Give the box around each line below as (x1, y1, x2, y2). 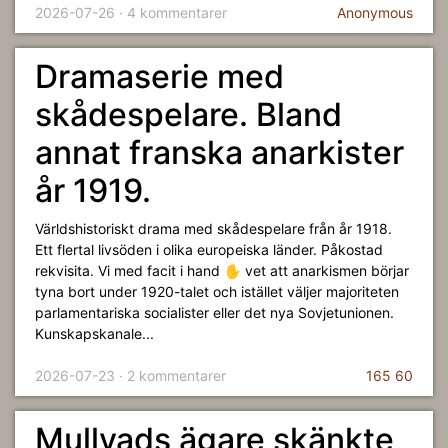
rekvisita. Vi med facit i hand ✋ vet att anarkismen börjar (35, 262, 409, 279)
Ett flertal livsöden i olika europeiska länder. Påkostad (35, 241, 383, 258)
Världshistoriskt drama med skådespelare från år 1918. (35, 220, 392, 237)
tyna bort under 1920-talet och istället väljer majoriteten (35, 283, 399, 300)
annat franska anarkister (35, 133, 404, 172)
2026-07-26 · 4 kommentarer (35, 4, 227, 21)
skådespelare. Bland (35, 95, 342, 134)
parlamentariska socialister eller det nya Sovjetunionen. (35, 304, 394, 321)
